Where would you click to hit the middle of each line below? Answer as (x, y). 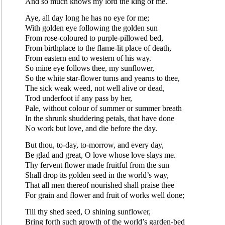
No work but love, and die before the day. (91, 128)
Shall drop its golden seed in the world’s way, (97, 175)
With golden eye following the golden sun (91, 28)
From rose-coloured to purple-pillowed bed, (94, 38)
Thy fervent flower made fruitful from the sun (97, 165)
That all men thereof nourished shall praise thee (100, 185)
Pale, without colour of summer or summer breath (103, 108)
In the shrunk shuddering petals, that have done (100, 118)
